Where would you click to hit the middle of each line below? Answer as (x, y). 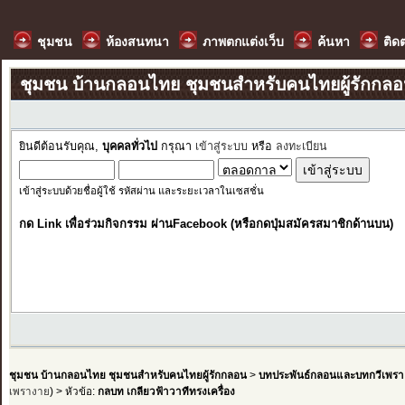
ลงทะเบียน (301, 146)
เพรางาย (29, 391)
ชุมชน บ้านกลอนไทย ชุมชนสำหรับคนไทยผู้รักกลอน (127, 374)
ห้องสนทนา (137, 42)
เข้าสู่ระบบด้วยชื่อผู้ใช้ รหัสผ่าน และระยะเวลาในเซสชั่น (141, 191)
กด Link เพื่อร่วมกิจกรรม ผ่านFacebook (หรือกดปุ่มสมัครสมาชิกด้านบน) (206, 224)
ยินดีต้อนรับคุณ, (60, 146)
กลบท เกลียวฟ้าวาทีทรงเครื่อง (166, 391)
